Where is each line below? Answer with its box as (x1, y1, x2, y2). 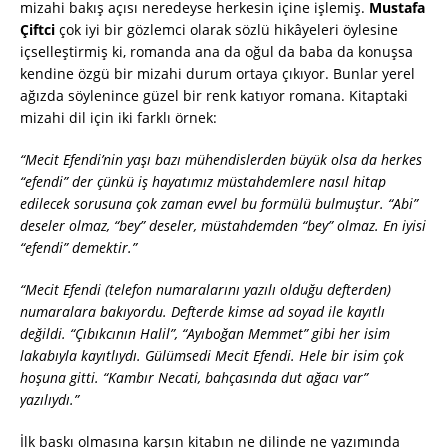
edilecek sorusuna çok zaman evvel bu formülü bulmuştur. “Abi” (20, 194, 418, 214)
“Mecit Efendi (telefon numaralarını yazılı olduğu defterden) (20, 280, 391, 300)
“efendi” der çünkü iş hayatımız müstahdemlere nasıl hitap (20, 172, 386, 192)
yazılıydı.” (20, 390, 79, 410)
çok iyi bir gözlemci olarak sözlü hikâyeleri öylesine (55, 20, 398, 40)
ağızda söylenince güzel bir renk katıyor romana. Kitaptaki (20, 86, 408, 106)
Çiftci (20, 20, 55, 40)
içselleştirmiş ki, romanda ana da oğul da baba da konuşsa (20, 42, 413, 62)
